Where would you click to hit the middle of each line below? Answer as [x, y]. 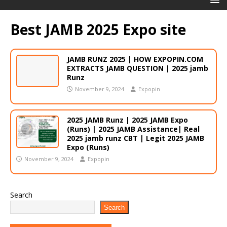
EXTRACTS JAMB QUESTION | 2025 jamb [138, 68]
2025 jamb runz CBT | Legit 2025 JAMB [136, 138]
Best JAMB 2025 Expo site [98, 30]
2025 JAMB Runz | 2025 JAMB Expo [127, 120]
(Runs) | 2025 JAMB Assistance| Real [133, 129]
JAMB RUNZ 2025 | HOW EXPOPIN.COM [135, 59]
